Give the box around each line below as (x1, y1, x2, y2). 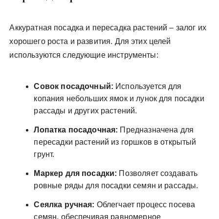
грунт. (34, 150, 55, 158)
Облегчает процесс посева (94, 200, 196, 209)
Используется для (113, 82, 182, 90)
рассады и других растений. (34, 107, 137, 115)
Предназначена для (118, 126, 194, 134)
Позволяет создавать (117, 169, 198, 177)
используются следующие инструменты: (9, 51, 158, 59)
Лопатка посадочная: (34, 126, 118, 134)
